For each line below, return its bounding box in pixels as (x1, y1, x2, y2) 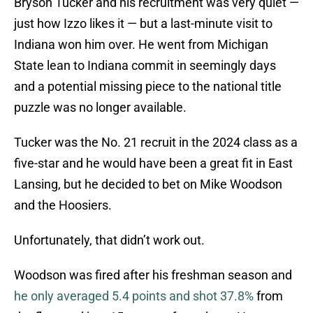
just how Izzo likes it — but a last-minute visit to (14, 16, 272, 31)
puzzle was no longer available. (14, 100, 187, 115)
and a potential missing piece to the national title (14, 79, 282, 94)
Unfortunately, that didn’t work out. (14, 233, 205, 248)
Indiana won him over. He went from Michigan (14, 37, 268, 52)
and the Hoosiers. (14, 198, 112, 213)
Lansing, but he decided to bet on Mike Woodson (14, 177, 282, 192)
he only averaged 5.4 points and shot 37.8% (14, 289, 254, 304)
